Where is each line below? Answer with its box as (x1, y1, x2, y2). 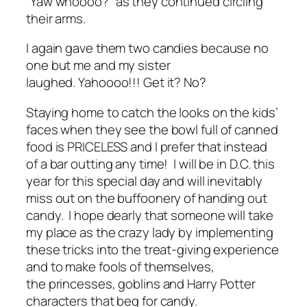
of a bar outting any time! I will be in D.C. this (26, 154, 275, 173)
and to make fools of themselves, (26, 257, 214, 275)
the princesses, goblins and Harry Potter (26, 274, 256, 293)
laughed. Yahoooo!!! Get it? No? (26, 73, 206, 92)
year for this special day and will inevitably (26, 171, 262, 190)
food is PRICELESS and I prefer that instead (26, 137, 267, 156)
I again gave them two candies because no (26, 39, 269, 58)
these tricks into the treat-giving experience (26, 240, 279, 258)
